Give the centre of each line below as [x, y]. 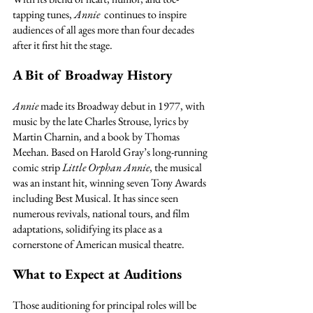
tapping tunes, [43, 14]
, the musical [177, 167]
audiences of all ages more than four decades [104, 29]
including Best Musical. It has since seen [96, 198]
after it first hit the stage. [63, 45]
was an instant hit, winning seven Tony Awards [110, 182]
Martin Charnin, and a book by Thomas [97, 136]
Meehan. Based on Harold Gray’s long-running [111, 152]
